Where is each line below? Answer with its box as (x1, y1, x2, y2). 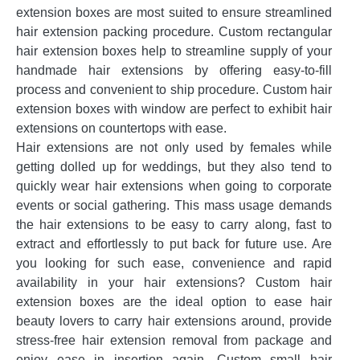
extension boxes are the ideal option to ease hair (16, 295, 332, 309)
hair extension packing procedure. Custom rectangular (16, 25, 332, 39)
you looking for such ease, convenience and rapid (16, 256, 332, 270)
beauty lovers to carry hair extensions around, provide (16, 314, 332, 328)
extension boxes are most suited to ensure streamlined (16, 6, 332, 19)
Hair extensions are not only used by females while (16, 141, 332, 154)
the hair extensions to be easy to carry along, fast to (16, 218, 332, 231)
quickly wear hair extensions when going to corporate (16, 179, 332, 193)
